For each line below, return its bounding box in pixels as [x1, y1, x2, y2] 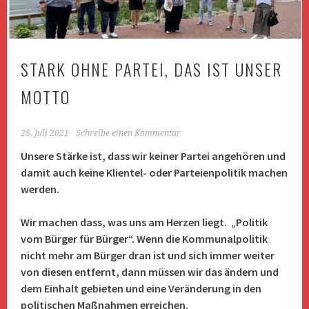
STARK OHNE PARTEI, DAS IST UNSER [21, 57, 283, 82]
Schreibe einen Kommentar [76, 128, 181, 139]
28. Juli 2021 [21, 128, 70, 139]
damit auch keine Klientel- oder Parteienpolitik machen [21, 166, 288, 180]
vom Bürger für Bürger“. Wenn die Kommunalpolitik [21, 232, 268, 246]
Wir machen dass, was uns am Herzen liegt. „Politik [21, 215, 268, 230]
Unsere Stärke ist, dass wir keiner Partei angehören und [21, 149, 286, 163]
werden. [21, 182, 60, 197]
